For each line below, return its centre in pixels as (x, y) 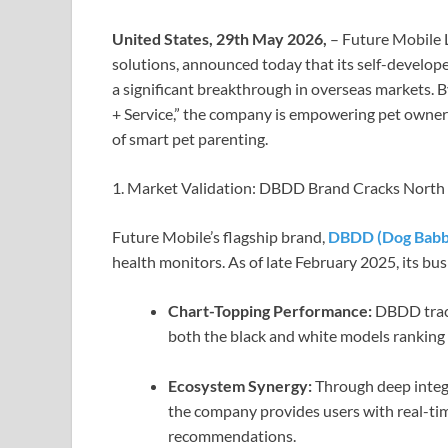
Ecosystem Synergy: (240, 386)
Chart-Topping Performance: (270, 311)
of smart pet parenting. (190, 139)
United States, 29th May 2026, (221, 39)
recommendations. (232, 436)
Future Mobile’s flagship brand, (220, 237)
